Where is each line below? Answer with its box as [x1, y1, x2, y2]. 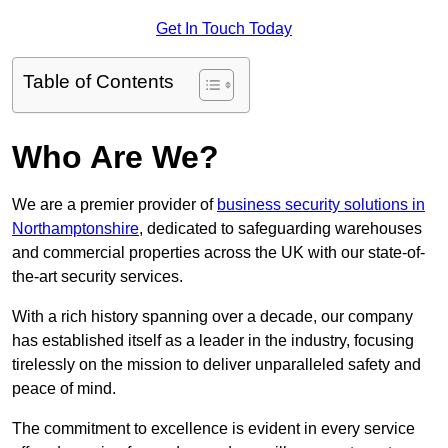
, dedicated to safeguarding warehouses [139, 220, 422, 238]
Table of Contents [23, 71, 174, 93]
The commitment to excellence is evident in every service [12, 420, 415, 438]
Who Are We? [12, 139, 219, 176]
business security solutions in [217, 196, 425, 214]
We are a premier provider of [12, 196, 217, 214]
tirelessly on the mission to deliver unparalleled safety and [12, 356, 421, 374]
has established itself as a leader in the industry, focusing [12, 332, 414, 350]
